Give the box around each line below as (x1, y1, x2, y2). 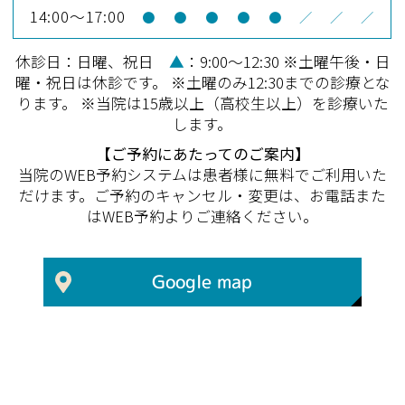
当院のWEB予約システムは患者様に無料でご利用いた (18, 163, 387, 185)
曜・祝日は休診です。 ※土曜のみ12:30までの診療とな (14, 71, 391, 93)
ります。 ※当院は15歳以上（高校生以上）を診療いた (16, 91, 389, 114)
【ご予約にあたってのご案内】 (95, 142, 310, 165)
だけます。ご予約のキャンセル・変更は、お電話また (19, 184, 386, 206)
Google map (152, 268, 253, 295)
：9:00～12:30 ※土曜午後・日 (184, 50, 391, 72)
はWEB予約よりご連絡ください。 (87, 204, 318, 227)
